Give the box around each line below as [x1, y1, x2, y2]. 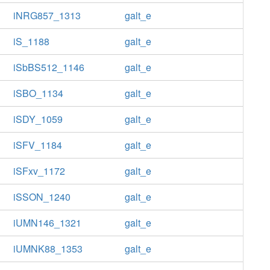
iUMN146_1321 [13, 216, 81, 230]
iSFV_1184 [13, 138, 62, 152]
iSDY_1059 [13, 112, 63, 126]
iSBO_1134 [13, 86, 63, 100]
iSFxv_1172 [13, 164, 65, 178]
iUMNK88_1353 [13, 242, 83, 256]
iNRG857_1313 [13, 8, 81, 22]
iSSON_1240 [13, 190, 71, 204]
